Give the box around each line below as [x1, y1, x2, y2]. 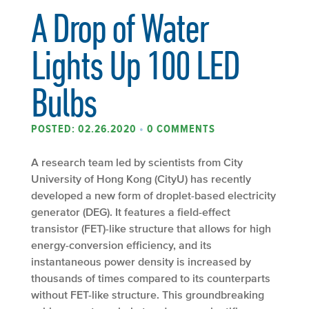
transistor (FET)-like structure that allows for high [31, 221, 271, 235]
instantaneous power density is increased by [31, 255, 251, 268]
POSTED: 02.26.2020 [31, 122, 139, 135]
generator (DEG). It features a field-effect [31, 205, 230, 218]
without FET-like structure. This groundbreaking [31, 288, 264, 301]
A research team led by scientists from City [31, 155, 243, 168]
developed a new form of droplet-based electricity [31, 188, 276, 201]
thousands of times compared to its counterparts [31, 271, 270, 284]
